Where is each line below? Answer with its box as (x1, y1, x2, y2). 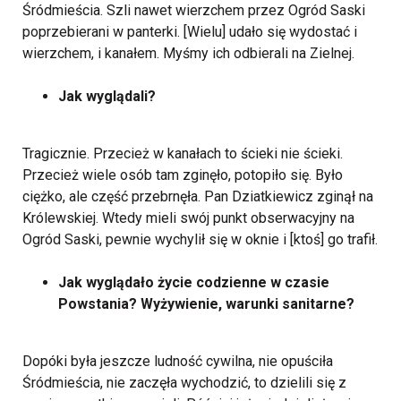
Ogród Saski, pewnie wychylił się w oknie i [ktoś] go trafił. (22, 231, 378, 249)
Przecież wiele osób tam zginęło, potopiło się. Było (22, 166, 343, 184)
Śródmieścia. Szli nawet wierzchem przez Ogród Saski (22, 2, 365, 20)
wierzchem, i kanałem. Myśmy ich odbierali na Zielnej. (22, 45, 354, 63)
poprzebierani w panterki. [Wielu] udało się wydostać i (22, 23, 357, 41)
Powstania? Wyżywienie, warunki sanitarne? (58, 295, 354, 313)
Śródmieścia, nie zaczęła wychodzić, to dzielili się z (22, 374, 346, 392)
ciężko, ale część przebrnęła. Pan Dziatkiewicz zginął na (22, 188, 373, 206)
